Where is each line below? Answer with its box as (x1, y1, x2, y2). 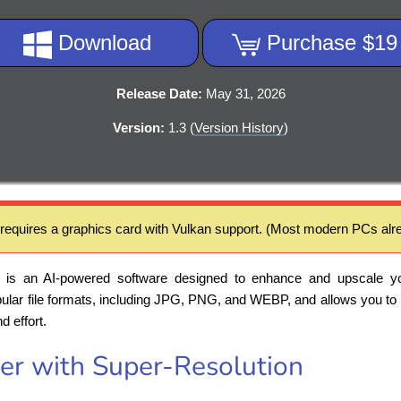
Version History (194, 120, 284, 136)
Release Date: (115, 86, 202, 102)
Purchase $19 (266, 30, 397, 55)
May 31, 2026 (201, 86, 286, 102)
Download (51, 30, 151, 55)
